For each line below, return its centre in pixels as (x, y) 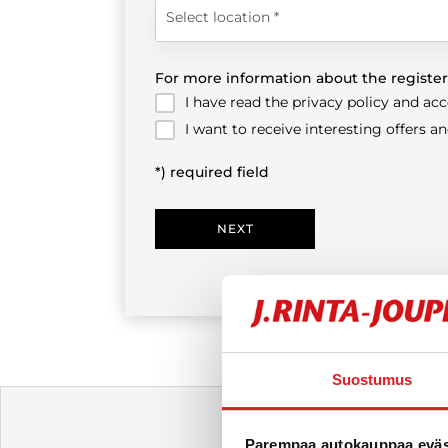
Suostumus (372, 379)
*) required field (212, 172)
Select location (220, 16)
